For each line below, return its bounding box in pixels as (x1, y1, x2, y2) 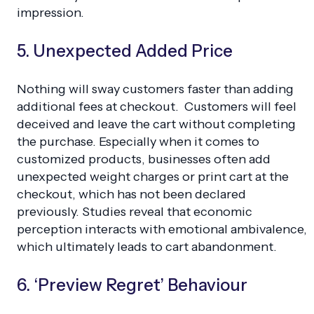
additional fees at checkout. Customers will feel (17, 98, 296, 114)
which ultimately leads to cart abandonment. (17, 238, 277, 254)
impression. (17, 4, 84, 20)
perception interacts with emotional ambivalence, (17, 221, 307, 237)
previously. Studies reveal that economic (17, 203, 252, 219)
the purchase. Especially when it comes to (17, 133, 259, 149)
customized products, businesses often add (17, 151, 271, 167)
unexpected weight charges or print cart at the (17, 168, 289, 184)
